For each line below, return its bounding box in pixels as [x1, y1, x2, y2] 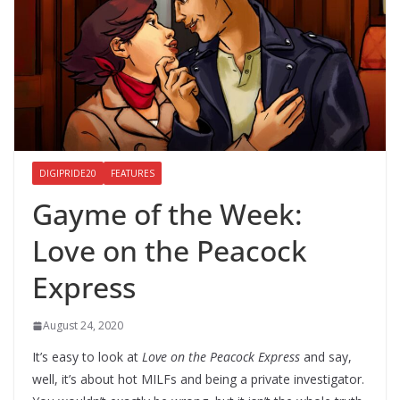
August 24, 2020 [43, 318, 123, 334]
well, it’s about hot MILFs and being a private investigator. [32, 371, 364, 388]
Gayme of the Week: [32, 195, 303, 234]
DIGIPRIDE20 [39, 167, 96, 180]
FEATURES [111, 167, 154, 180]
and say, [300, 348, 352, 366]
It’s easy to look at [32, 348, 142, 366]
